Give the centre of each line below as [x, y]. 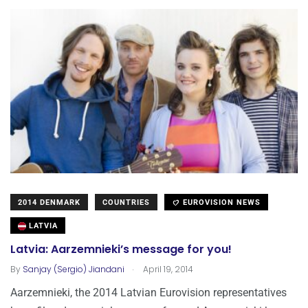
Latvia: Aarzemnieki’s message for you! [121, 250]
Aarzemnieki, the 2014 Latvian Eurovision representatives [148, 293]
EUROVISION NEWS [220, 203]
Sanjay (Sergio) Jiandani [74, 269]
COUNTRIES [126, 203]
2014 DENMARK [49, 203]
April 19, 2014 [167, 269]
